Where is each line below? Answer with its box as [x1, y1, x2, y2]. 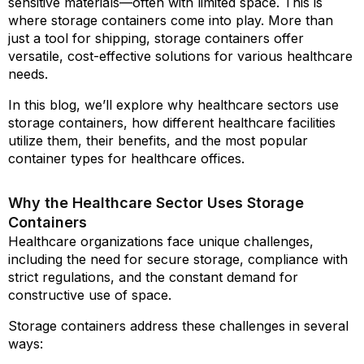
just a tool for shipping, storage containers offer [8, 30, 304, 46]
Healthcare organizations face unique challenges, [8, 233, 314, 249]
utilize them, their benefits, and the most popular [8, 132, 308, 149]
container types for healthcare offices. [8, 150, 245, 167]
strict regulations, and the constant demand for [8, 269, 298, 285]
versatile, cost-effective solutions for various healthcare [8, 48, 353, 64]
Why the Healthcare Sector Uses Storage [8, 194, 304, 211]
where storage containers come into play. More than [8, 12, 333, 28]
